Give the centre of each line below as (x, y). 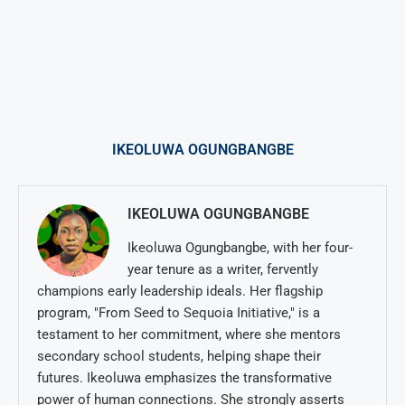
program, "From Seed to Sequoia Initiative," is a (179, 312)
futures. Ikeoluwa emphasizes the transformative (184, 377)
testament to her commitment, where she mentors (189, 334)
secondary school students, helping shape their (179, 356)
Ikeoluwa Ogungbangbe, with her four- (240, 247)
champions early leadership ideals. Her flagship (180, 291)
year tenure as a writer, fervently (223, 269)
